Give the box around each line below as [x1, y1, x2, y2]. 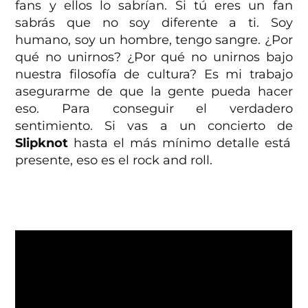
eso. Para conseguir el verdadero [15, 100, 293, 116]
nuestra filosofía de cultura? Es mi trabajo [15, 66, 293, 82]
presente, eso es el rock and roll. [15, 152, 213, 168]
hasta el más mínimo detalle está [68, 135, 291, 151]
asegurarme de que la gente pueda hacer [15, 83, 293, 99]
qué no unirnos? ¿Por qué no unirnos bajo [15, 49, 293, 65]
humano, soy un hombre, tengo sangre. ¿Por [15, 32, 293, 47]
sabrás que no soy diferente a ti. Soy [15, 14, 293, 30]
